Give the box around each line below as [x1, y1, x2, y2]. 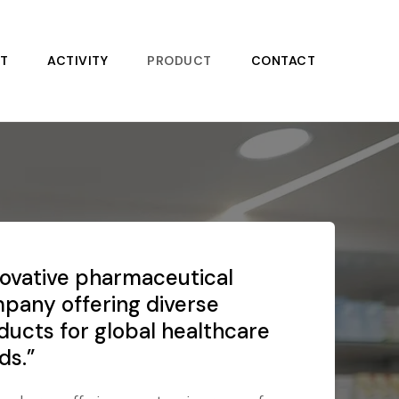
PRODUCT [147, 53, 212, 69]
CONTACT [250, 53, 315, 69]
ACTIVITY [47, 53, 108, 69]
